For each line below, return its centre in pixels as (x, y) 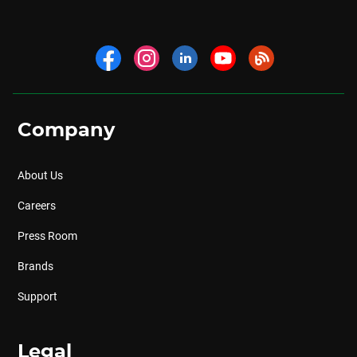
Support (37, 296)
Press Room (47, 236)
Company (66, 131)
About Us (40, 175)
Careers (36, 206)
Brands (35, 266)
